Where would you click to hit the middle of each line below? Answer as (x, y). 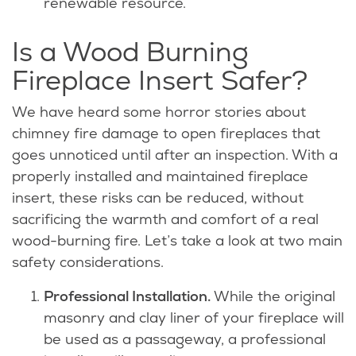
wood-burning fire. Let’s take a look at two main (177, 241)
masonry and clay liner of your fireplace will (194, 318)
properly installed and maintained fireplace (160, 176)
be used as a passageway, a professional (185, 339)
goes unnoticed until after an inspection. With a (175, 155)
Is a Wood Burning (130, 52)
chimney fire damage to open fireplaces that (166, 133)
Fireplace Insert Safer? (163, 81)
